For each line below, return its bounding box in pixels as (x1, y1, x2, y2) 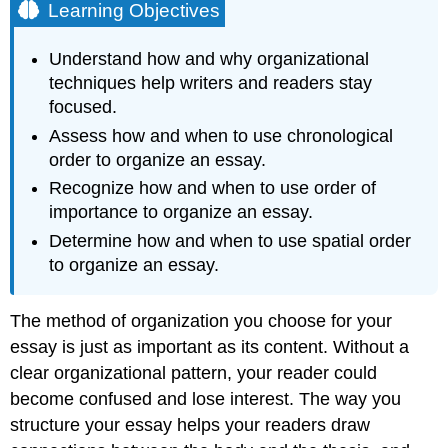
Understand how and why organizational (49, 49, 370, 70)
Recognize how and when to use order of (49, 178, 377, 199)
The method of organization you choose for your (10, 310, 393, 331)
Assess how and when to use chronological (49, 125, 394, 146)
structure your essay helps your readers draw (10, 414, 371, 435)
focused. (49, 97, 118, 118)
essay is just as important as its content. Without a (10, 336, 410, 357)
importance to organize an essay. (49, 202, 314, 223)
